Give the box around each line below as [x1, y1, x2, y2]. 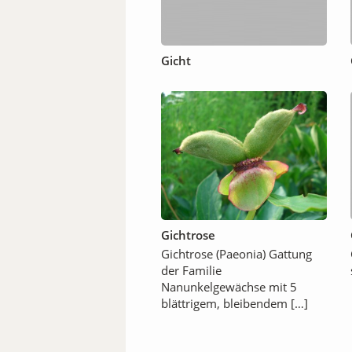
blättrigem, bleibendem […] [161, 295, 308, 312]
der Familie [161, 262, 222, 279]
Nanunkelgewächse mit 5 [161, 279, 297, 295]
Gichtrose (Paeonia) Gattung [161, 246, 312, 262]
